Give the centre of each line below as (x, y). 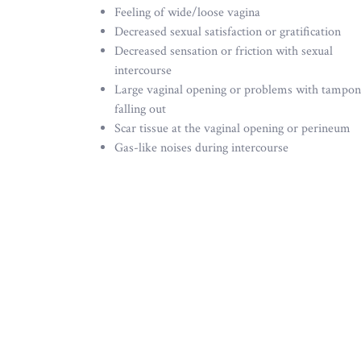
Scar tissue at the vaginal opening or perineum (232, 129)
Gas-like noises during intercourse (201, 148)
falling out (140, 110)
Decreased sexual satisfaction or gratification (228, 32)
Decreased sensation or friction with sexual (224, 52)
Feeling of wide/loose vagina (187, 13)
